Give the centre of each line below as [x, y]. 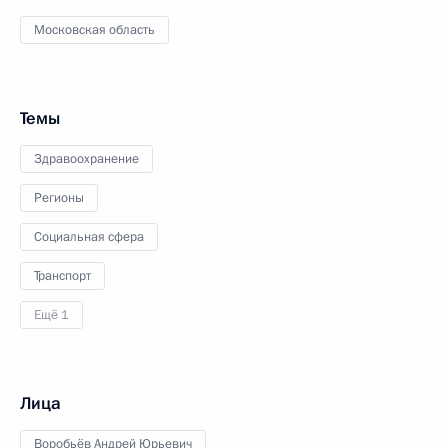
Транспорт [62, 276]
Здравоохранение [86, 159]
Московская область [94, 30]
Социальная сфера [89, 237]
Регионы [59, 198]
